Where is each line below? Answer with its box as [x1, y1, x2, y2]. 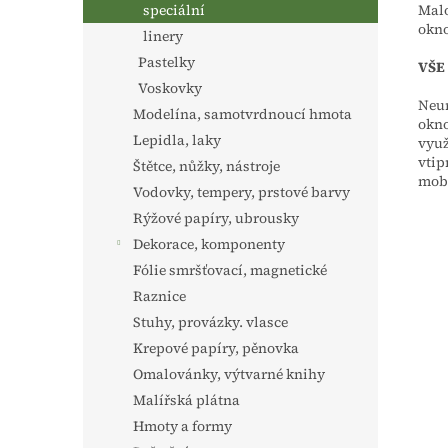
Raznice [133, 286, 186, 306]
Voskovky [138, 78, 202, 98]
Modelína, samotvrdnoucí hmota [133, 104, 352, 124]
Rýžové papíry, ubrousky [133, 208, 299, 228]
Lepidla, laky [133, 130, 221, 150]
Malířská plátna [133, 390, 240, 410]
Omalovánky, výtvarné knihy [133, 364, 325, 384]
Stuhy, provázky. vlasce [133, 312, 288, 332]
